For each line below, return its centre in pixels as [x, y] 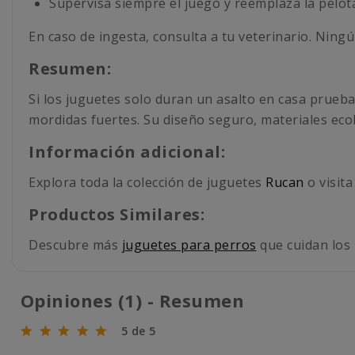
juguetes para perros [189, 245]
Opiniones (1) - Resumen [135, 301]
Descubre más [75, 245]
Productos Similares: [116, 215]
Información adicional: [127, 152]
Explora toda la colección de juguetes [147, 183]
